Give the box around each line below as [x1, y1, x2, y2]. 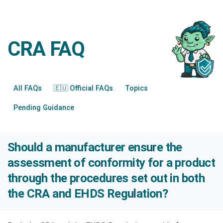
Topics [125, 84, 148, 93]
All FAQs [13, 84, 42, 93]
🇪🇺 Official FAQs [54, 84, 113, 93]
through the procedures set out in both [7, 171, 205, 186]
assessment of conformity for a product [7, 156, 216, 170]
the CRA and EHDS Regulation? [7, 187, 168, 201]
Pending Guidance [13, 104, 74, 112]
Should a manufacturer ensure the [7, 140, 182, 155]
